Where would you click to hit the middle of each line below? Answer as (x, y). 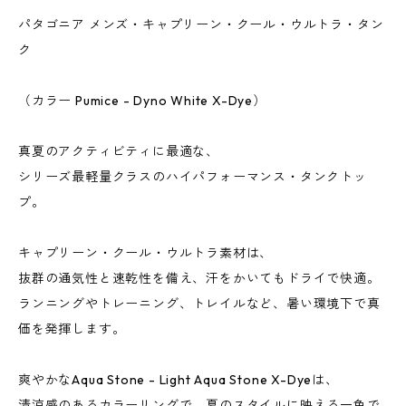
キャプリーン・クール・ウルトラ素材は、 (146, 253)
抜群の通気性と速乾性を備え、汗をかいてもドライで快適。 (199, 278)
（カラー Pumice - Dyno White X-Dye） (142, 101)
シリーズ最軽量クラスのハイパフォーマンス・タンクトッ (193, 177)
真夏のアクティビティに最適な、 (119, 151)
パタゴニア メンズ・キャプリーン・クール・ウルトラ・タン (201, 24)
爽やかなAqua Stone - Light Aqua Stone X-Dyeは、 (179, 380)
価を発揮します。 (72, 329)
